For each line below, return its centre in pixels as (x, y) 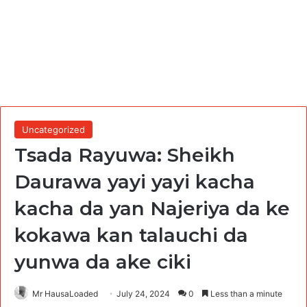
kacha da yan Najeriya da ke (152, 208)
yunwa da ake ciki (103, 261)
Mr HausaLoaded (65, 293)
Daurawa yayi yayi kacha (135, 181)
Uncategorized (53, 129)
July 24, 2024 (143, 293)
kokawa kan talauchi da (131, 235)
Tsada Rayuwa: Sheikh (125, 155)
